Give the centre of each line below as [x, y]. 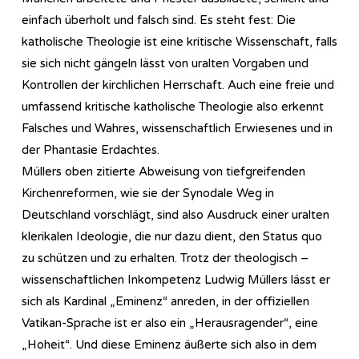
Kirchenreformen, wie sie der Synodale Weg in [148, 193]
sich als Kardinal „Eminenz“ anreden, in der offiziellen [165, 301]
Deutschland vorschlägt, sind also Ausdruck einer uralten [175, 214]
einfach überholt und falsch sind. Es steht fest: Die [159, 20]
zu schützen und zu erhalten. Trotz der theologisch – [165, 258]
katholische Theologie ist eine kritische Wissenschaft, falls [179, 41]
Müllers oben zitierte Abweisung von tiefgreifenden [163, 171]
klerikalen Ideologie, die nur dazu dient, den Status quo [172, 236]
